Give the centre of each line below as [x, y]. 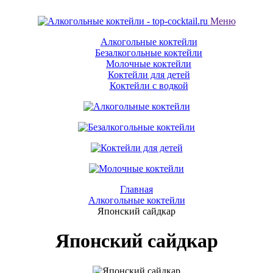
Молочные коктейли [149, 64]
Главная [136, 189]
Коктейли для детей [149, 75]
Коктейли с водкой [149, 86]
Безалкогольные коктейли [149, 53]
